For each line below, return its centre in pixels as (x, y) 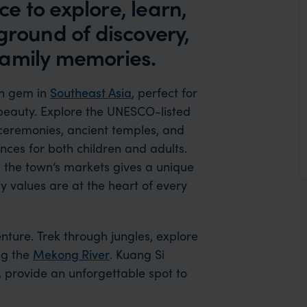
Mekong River (71, 254)
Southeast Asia (90, 92)
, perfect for (164, 92)
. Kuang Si (137, 254)
